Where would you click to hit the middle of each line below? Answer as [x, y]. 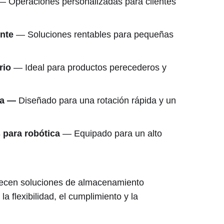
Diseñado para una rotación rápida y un [96, 101]
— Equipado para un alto [111, 134]
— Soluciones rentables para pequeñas [94, 35]
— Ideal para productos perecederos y [90, 68]
